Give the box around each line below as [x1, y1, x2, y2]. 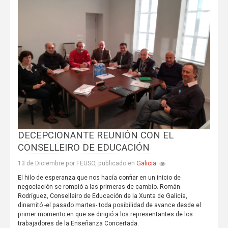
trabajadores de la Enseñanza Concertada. [17, 219, 139, 227]
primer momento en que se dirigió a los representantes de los [17, 210, 193, 218]
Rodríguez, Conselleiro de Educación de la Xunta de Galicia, [17, 192, 187, 199]
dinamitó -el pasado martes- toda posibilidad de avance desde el [17, 201, 201, 209]
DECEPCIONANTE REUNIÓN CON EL [17, 129, 174, 141]
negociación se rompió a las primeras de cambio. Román [17, 183, 180, 190]
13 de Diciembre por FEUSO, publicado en [17, 159, 136, 167]
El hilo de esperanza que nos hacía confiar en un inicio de [17, 174, 181, 181]
